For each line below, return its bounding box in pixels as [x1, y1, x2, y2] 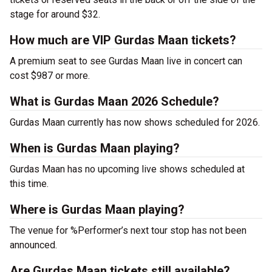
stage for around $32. [10, 8, 100, 20]
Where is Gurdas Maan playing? [10, 202, 185, 217]
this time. [10, 178, 49, 189]
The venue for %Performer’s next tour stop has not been [10, 225, 246, 236]
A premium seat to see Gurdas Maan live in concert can [10, 55, 242, 67]
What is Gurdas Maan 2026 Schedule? [10, 94, 219, 109]
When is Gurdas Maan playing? [10, 141, 180, 155]
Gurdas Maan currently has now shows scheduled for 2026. [10, 117, 260, 128]
